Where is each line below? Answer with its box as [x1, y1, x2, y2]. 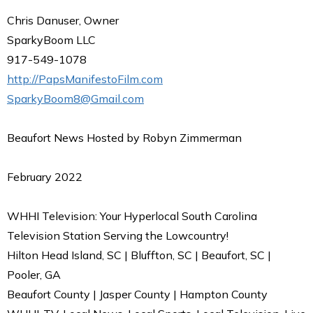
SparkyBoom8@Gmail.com [7, 91, 144, 105]
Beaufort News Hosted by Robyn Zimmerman [7, 130, 242, 145]
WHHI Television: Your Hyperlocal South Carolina [7, 208, 257, 223]
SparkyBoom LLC [7, 32, 96, 47]
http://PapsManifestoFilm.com [7, 71, 163, 86]
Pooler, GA [7, 267, 61, 282]
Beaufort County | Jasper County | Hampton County [7, 286, 268, 301]
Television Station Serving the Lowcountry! [7, 228, 228, 242]
